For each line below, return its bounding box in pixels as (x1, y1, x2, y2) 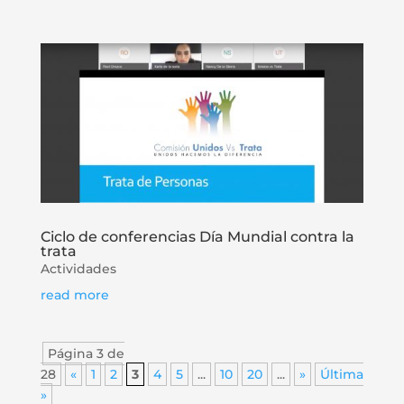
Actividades (40, 260, 116, 277)
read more (40, 286, 109, 303)
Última (319, 365, 363, 382)
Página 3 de (47, 344, 124, 362)
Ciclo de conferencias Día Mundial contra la (40, 227, 354, 245)
